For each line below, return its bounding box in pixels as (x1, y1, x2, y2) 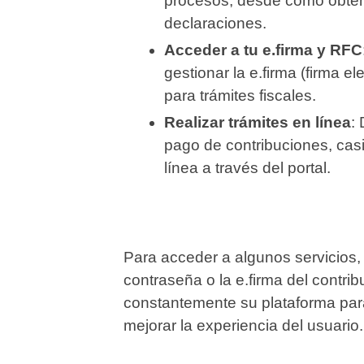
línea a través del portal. (164, 159, 331, 177)
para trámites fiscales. (164, 87, 316, 105)
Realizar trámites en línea (164, 114, 351, 132)
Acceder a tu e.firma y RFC (164, 41, 362, 59)
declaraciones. (164, 15, 266, 32)
